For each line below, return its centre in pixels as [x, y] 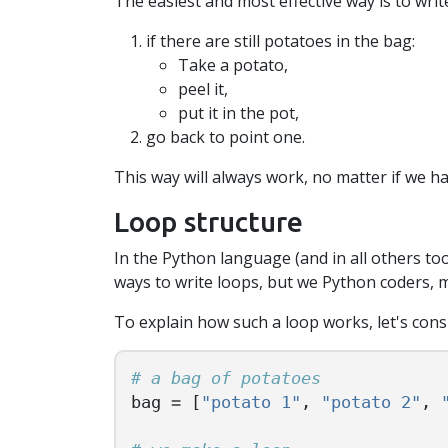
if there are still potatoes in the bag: [280, 41]
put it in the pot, [238, 113]
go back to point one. [225, 137]
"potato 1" [251, 403]
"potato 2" [371, 403]
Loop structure [208, 222]
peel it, [203, 89]
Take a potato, [233, 65]
